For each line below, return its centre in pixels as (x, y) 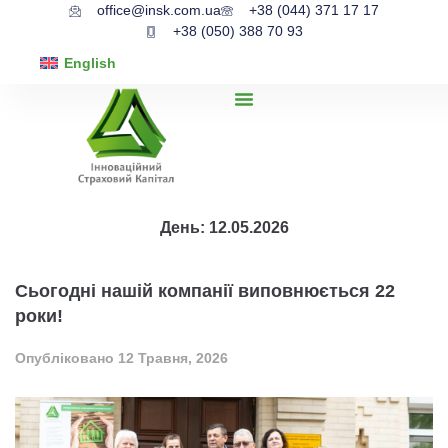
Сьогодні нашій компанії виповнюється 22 (205, 291)
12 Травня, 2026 (173, 358)
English (89, 63)
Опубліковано (66, 358)
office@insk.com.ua (159, 10)
